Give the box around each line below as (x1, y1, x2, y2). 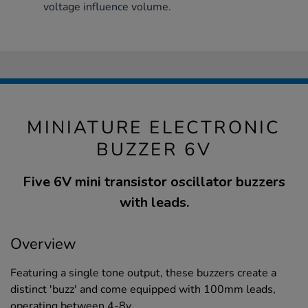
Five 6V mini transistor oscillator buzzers (23, 172, 285, 191)
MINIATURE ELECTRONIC (27, 115, 281, 140)
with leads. (119, 192, 189, 212)
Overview (10, 233, 76, 254)
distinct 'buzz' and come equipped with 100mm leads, (10, 281, 276, 297)
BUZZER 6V (96, 137, 212, 162)
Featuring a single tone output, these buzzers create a (10, 265, 276, 280)
